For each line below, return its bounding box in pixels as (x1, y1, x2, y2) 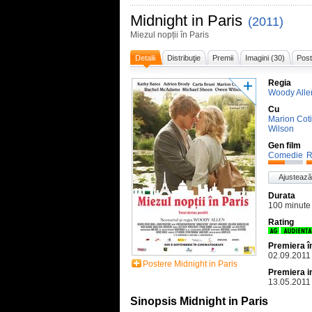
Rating (268, 217, 294, 227)
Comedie (268, 150, 303, 160)
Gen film (268, 141, 301, 150)
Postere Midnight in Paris (143, 259, 237, 269)
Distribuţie (167, 54, 201, 62)
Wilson (268, 124, 294, 134)
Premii (212, 54, 233, 62)
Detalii (135, 54, 155, 62)
